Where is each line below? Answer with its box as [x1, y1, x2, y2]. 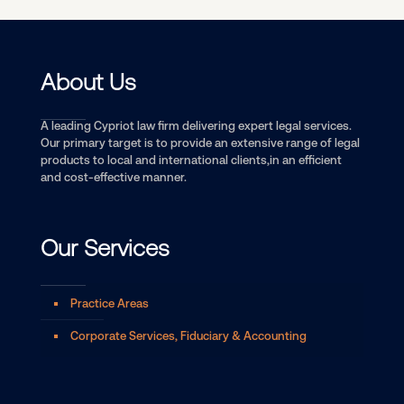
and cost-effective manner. [41, 170, 187, 185]
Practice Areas [70, 297, 149, 311]
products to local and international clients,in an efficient [41, 153, 342, 168]
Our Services [41, 234, 170, 262]
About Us [41, 69, 136, 96]
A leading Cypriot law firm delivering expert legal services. [41, 119, 352, 133]
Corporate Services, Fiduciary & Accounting [70, 329, 307, 344]
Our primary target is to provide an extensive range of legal [41, 136, 360, 151]
